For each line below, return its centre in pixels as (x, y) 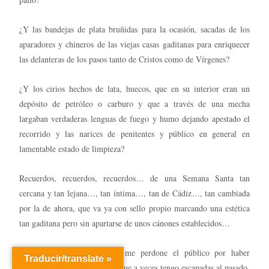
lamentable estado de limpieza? (72, 148)
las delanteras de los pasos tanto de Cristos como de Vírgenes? (124, 59)
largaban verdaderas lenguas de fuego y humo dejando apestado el (134, 118)
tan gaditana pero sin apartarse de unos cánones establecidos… (125, 223)
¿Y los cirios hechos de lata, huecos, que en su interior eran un (134, 88)
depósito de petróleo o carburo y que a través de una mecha (134, 103)
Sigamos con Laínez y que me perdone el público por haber (134, 252)
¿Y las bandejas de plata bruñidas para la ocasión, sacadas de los (134, 29)
